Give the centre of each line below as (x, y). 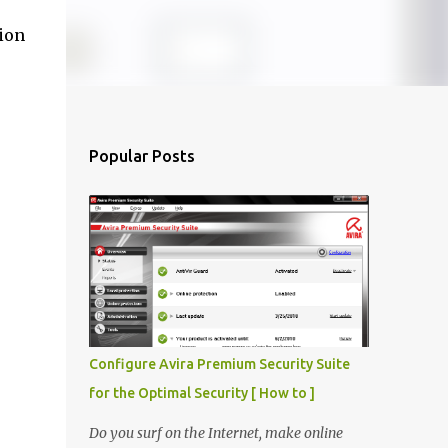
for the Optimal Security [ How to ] (201, 393)
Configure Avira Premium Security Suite (219, 364)
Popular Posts (141, 156)
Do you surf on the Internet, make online (215, 433)
